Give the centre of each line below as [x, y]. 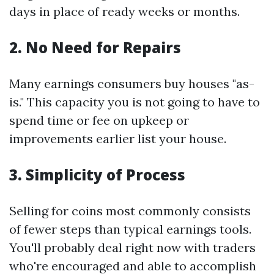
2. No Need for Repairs [95, 47]
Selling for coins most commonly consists [130, 211]
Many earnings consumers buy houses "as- [132, 83]
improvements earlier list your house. [118, 139]
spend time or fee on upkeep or [99, 120]
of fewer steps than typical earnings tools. [130, 229]
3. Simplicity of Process [97, 175]
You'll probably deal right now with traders [132, 247]
